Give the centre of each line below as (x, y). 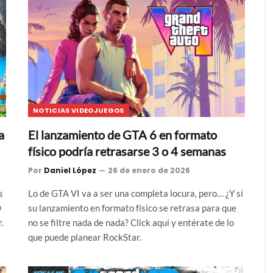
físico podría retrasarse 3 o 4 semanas (127, 151)
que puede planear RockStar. (85, 237)
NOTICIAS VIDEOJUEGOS (79, 110)
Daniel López (70, 170)
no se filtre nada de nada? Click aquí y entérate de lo (131, 222)
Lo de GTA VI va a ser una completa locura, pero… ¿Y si (136, 193)
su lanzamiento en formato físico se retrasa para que (132, 207)
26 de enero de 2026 (149, 170)
